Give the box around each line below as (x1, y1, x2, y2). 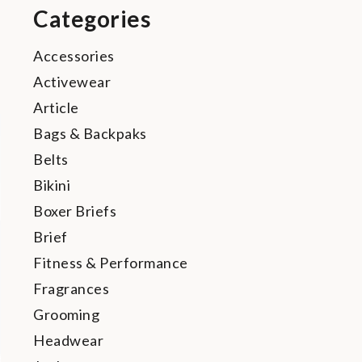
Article (33, 99, 79, 116)
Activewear (33, 73, 111, 90)
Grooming (33, 305, 99, 323)
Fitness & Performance (33, 254, 188, 271)
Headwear (33, 331, 103, 349)
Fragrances (33, 280, 109, 297)
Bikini (33, 176, 70, 194)
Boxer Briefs (33, 202, 116, 220)
